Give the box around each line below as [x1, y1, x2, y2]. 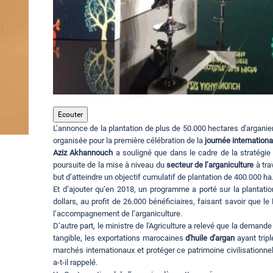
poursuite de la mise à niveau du [53, 160, 166, 170]
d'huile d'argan [185, 233, 235, 243]
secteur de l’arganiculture [166, 160, 254, 170]
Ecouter [58, 110, 83, 119]
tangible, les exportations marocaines [53, 233, 186, 243]
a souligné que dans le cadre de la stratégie [113, 148, 271, 158]
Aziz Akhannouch [53, 148, 113, 158]
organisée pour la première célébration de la [53, 136, 205, 146]
